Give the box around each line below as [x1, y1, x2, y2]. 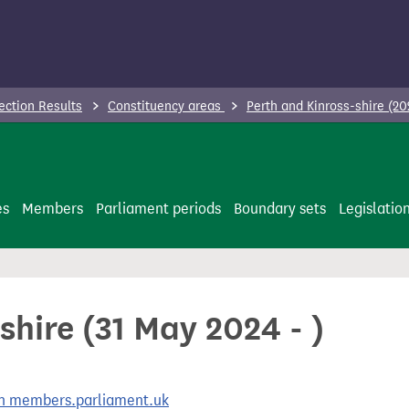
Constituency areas [108, 99, 225, 114]
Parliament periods [96, 200, 221, 217]
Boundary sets [234, 200, 326, 217]
